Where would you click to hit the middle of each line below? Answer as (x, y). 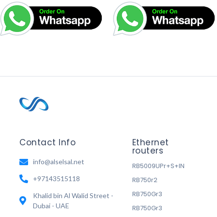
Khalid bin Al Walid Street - (73, 196)
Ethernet (150, 143)
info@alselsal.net (58, 162)
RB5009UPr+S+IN (158, 166)
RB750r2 (145, 180)
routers (148, 151)
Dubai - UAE (51, 206)
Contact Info (47, 143)
